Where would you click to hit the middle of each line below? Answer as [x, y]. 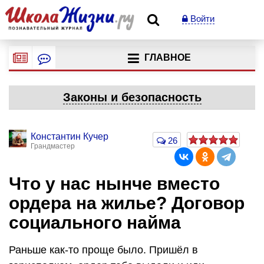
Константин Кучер [70, 136]
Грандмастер [53, 146]
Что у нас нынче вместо [114, 184]
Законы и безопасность [132, 97]
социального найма [95, 222]
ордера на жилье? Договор [127, 203]
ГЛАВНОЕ [167, 58]
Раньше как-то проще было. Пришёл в [103, 250]
